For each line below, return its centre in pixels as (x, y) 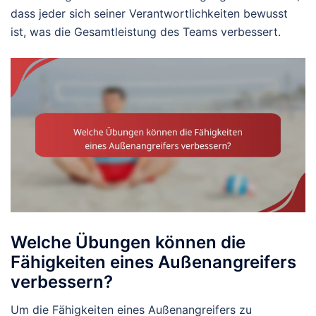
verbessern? (62, 281)
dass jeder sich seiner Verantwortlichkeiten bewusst (149, 13)
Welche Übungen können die (128, 242)
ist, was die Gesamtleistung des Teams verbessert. (146, 31)
